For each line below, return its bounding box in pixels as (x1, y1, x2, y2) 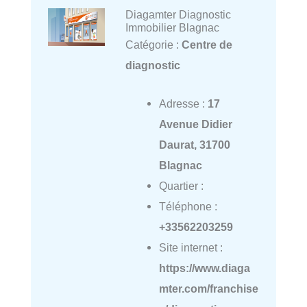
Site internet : (158, 241, 223, 254)
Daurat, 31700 (158, 138, 230, 151)
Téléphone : (158, 200, 217, 213)
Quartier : (158, 180, 204, 193)
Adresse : (158, 97, 208, 110)
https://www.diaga (158, 262, 250, 275)
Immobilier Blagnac (125, 21, 219, 34)
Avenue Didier (158, 118, 232, 131)
